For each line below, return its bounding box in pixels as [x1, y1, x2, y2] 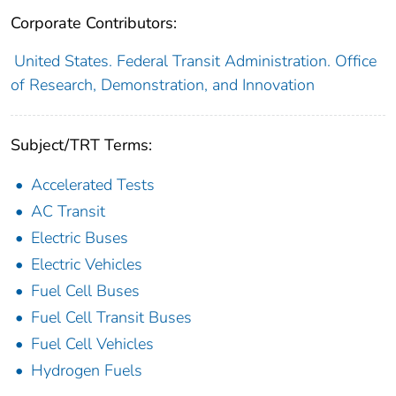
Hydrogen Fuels [31, 360, 142, 382]
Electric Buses [31, 227, 128, 249]
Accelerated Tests [31, 174, 155, 196]
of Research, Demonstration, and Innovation [11, 74, 315, 96]
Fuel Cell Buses [31, 280, 140, 302]
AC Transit [31, 201, 105, 223]
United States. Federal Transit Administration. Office [13, 50, 377, 72]
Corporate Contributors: [11, 12, 177, 34]
